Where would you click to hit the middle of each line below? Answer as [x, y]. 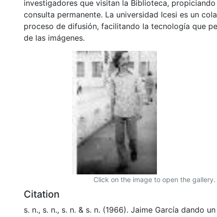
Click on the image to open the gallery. [155, 179]
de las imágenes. [54, 38]
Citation [42, 194]
